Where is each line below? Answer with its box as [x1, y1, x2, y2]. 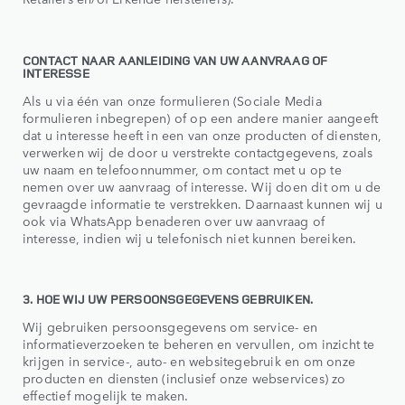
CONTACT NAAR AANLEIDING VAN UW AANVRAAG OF [23, 51, 328, 69]
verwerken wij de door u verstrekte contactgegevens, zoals [23, 142, 373, 161]
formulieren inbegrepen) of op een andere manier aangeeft [23, 108, 379, 127]
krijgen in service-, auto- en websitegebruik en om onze [23, 352, 356, 371]
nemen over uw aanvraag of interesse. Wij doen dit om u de [23, 176, 381, 195]
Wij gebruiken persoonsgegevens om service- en [23, 317, 318, 336]
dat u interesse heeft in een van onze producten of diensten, [23, 125, 382, 144]
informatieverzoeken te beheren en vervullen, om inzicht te [23, 334, 375, 353]
